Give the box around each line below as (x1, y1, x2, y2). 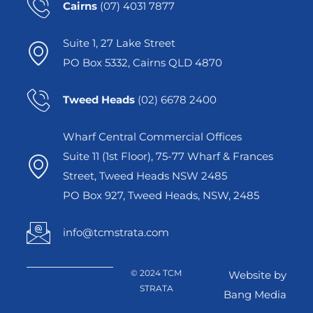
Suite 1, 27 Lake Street (62, 36, 175, 50)
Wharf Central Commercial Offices (62, 130, 242, 144)
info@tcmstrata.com (62, 226, 169, 240)
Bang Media (223, 288, 286, 302)
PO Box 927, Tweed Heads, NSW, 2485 (62, 189, 259, 203)
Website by (228, 268, 286, 282)
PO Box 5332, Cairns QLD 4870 (62, 56, 222, 70)
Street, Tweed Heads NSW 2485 (62, 169, 227, 183)
